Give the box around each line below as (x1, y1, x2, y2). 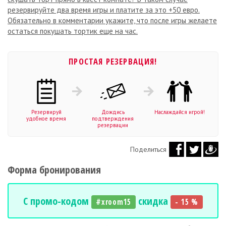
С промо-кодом (23, 193, 92, 208)
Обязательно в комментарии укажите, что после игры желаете (8, 15, 217, 25)
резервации (97, 121, 129, 129)
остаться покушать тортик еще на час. (8, 26, 138, 36)
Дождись (101, 108, 125, 116)
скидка (136, 193, 171, 208)
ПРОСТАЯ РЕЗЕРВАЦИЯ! (69, 55, 157, 67)
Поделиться (130, 144, 166, 154)
